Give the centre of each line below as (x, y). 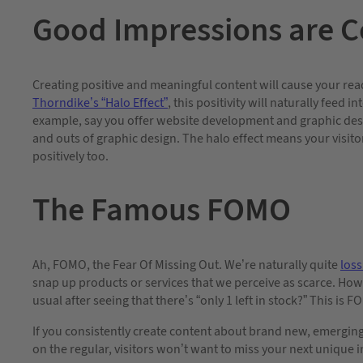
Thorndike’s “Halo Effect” (100, 102)
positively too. (70, 156)
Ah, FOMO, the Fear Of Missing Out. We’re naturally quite (186, 265)
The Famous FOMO (162, 210)
